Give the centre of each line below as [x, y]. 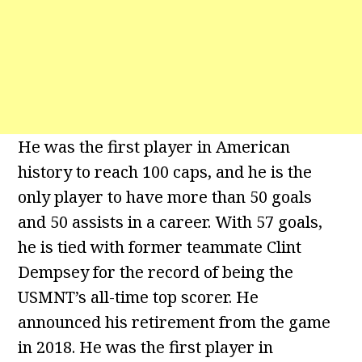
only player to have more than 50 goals [165, 197]
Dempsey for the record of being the [156, 272]
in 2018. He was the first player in [146, 347]
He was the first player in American [154, 147]
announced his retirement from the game [175, 322]
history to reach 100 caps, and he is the [165, 172]
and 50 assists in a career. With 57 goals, [170, 222]
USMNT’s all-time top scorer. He [139, 297]
